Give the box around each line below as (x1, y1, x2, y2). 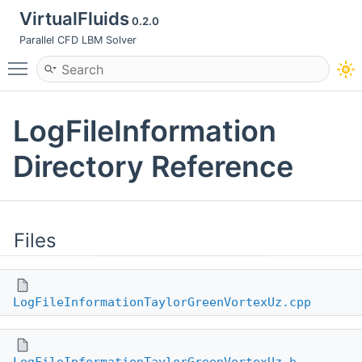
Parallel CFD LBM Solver (19, 34, 137, 46)
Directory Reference (13, 149, 293, 185)
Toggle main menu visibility (36, 53, 202, 69)
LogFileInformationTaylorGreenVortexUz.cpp (13, 295, 311, 310)
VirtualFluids (19, 8, 129, 29)
